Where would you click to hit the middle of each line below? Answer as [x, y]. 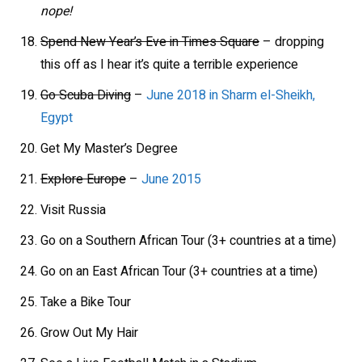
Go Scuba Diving [86, 95]
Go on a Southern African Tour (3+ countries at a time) [188, 240]
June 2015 [171, 179]
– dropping [292, 42]
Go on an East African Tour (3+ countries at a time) [179, 271]
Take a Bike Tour [86, 302]
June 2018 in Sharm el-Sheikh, [231, 95]
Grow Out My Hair [89, 333]
